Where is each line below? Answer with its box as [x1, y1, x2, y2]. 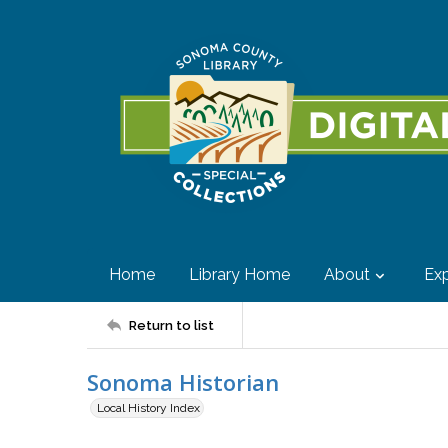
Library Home [189, 265, 290, 284]
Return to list [129, 317, 214, 333]
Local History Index [97, 401, 200, 415]
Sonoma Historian [87, 367, 279, 397]
